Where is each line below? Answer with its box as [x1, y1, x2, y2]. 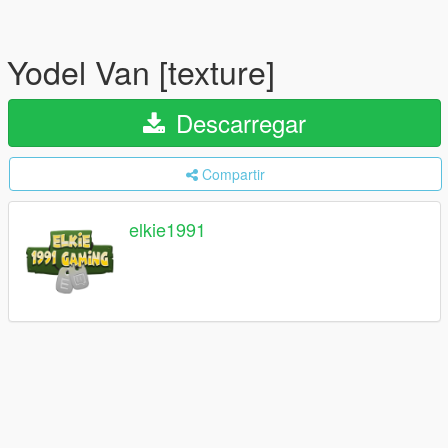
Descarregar [169, 105, 306, 140]
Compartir [202, 164, 265, 184]
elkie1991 [129, 216, 206, 243]
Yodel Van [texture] [7, 48, 275, 94]
